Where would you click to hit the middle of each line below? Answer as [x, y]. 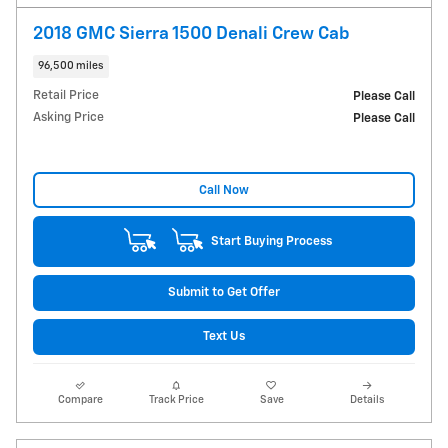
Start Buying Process [271, 241]
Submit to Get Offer [224, 293]
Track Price [176, 400]
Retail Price [66, 96]
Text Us [224, 337]
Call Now [224, 190]
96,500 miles [71, 65]
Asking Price [68, 118]
